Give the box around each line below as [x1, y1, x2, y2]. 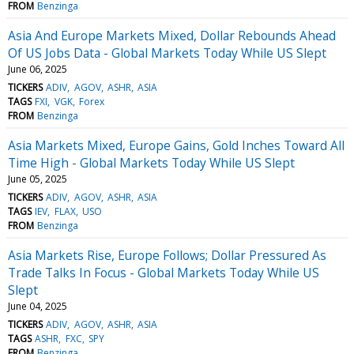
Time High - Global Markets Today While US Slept [8, 153, 295, 171]
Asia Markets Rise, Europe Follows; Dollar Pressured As [8, 246, 326, 264]
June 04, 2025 [8, 299, 67, 313]
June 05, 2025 [8, 171, 67, 186]
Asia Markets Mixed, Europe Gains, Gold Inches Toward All [8, 136, 345, 154]
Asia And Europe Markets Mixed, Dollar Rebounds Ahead [8, 26, 336, 44]
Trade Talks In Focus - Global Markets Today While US [8, 263, 319, 281]
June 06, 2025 [8, 62, 67, 76]
